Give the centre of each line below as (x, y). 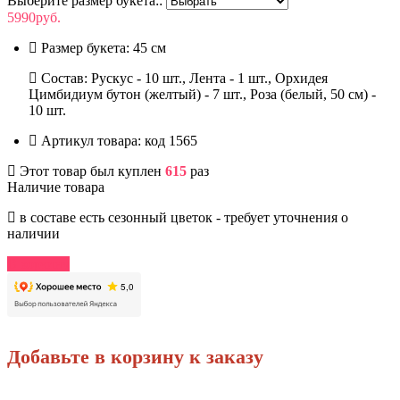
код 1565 (171, 140)
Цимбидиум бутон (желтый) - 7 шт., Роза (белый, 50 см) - (202, 94)
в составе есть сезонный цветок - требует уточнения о (182, 217)
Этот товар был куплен (91, 171)
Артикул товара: (91, 140)
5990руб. (34, 17)
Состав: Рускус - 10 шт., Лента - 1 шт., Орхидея (183, 78)
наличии (33, 233)
